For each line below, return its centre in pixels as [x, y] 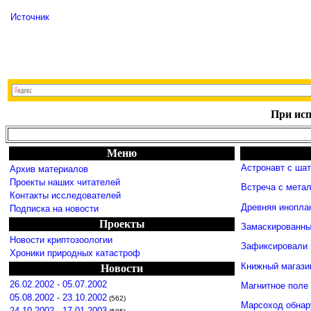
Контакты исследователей [65, 195]
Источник [30, 17]
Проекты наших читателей [65, 182]
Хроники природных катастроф [75, 253]
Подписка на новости [54, 209]
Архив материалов [49, 169]
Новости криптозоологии [61, 240]
